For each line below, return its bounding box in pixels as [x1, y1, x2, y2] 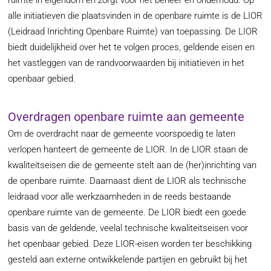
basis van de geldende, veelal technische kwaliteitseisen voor [8, 223, 249, 234]
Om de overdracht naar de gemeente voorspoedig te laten [8, 128, 236, 140]
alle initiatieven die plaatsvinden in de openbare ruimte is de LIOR [8, 10, 263, 21]
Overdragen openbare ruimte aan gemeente [8, 110, 245, 124]
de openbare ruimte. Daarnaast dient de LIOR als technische [8, 175, 247, 187]
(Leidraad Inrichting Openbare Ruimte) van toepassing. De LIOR [8, 26, 258, 37]
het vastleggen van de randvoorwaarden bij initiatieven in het [8, 57, 245, 68]
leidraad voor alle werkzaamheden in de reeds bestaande [8, 191, 232, 203]
